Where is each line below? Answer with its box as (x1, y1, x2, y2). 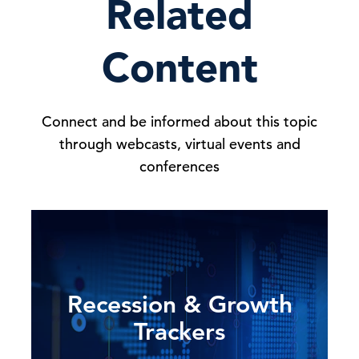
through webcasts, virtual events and (58, 135, 301, 153)
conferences (139, 157, 220, 175)
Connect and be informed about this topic (42, 112, 317, 131)
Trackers (134, 317, 225, 346)
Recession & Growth (67, 290, 292, 319)
